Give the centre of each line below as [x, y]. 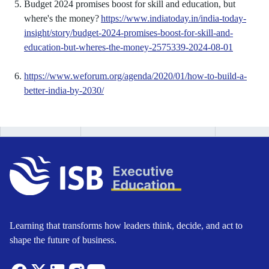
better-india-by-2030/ [64, 90]
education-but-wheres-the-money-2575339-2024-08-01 [128, 47]
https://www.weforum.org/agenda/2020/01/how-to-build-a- [135, 76]
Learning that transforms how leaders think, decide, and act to [126, 225]
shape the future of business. [63, 240]
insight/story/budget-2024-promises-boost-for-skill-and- [128, 33]
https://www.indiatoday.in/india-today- [174, 18]
